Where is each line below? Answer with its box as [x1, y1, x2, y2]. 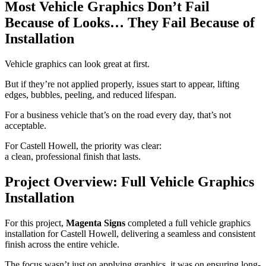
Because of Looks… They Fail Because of [5, 14, 255, 30]
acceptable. [5, 120, 46, 131]
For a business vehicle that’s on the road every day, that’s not [5, 109, 231, 120]
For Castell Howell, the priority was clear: [5, 140, 161, 151]
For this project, [5, 217, 66, 228]
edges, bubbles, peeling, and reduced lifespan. [5, 89, 176, 100]
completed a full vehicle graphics [125, 217, 251, 228]
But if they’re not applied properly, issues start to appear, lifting [5, 78, 239, 89]
